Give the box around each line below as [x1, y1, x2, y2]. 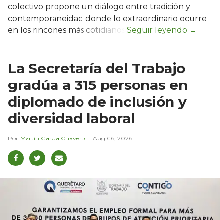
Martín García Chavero [20, 134, 85, 142]
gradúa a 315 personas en [8, 76, 188, 93]
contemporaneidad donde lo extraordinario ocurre [8, 13, 207, 23]
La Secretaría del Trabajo [8, 59, 185, 77]
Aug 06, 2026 [93, 134, 132, 142]
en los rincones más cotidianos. [8, 25, 127, 35]
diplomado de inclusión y [8, 93, 187, 110]
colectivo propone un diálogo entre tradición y [8, 1, 190, 11]
